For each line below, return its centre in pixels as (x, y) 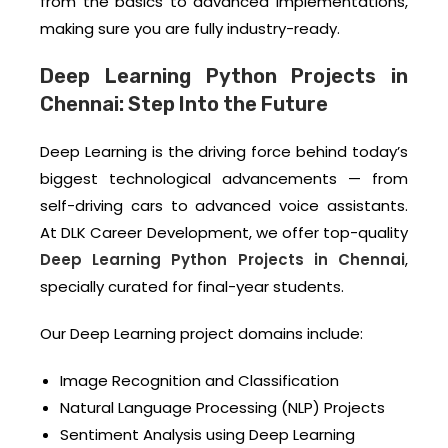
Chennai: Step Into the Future (184, 104)
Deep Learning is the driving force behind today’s (224, 152)
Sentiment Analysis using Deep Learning (207, 435)
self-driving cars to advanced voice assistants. (224, 206)
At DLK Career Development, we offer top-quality (224, 233)
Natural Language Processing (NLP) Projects (222, 408)
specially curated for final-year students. (192, 287)
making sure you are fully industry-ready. (190, 29)
